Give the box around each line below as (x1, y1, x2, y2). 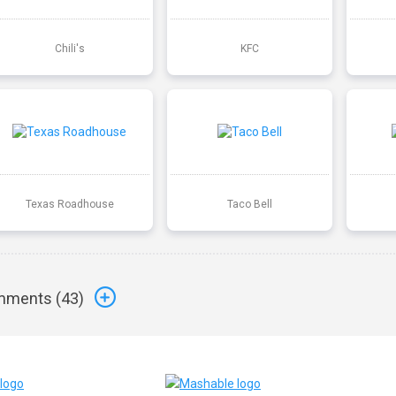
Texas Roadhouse (25, 197, 114, 210)
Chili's (54, 42, 85, 55)
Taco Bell (226, 197, 272, 210)
